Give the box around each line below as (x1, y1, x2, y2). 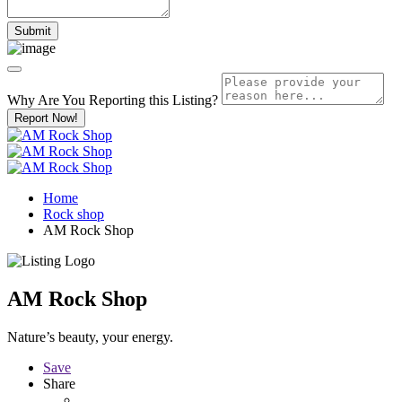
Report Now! (14, 110, 78, 125)
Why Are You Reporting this (7, 92, 172, 108)
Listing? (172, 92, 218, 108)
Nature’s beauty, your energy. (7, 328, 173, 345)
